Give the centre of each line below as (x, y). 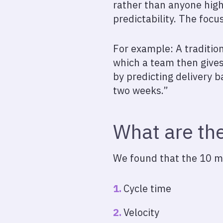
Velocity (141, 212)
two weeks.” (141, 90)
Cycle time (147, 188)
